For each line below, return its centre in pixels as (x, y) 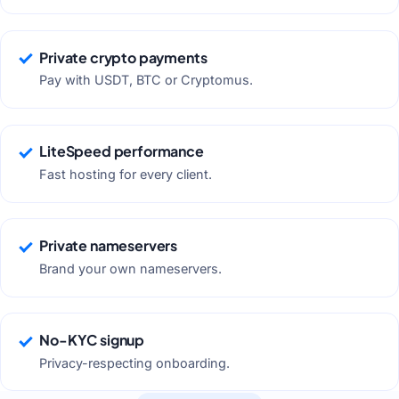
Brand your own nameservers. (131, 268)
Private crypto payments (123, 57)
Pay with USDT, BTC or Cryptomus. (147, 80)
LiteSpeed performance (122, 151)
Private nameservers (109, 246)
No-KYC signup (92, 339)
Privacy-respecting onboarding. (135, 362)
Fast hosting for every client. (126, 175)
